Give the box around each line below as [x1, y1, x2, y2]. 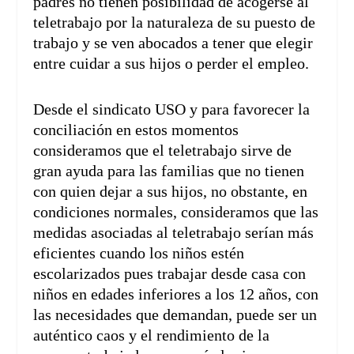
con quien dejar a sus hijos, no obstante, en [33, 183, 308, 201]
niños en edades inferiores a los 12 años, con [33, 285, 319, 303]
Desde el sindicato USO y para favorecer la [33, 100, 311, 119]
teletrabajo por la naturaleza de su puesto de [33, 13, 316, 32]
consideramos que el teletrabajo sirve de [33, 141, 292, 160]
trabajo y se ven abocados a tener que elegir [33, 34, 314, 52]
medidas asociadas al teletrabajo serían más [33, 224, 314, 242]
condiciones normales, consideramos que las [33, 203, 319, 221]
